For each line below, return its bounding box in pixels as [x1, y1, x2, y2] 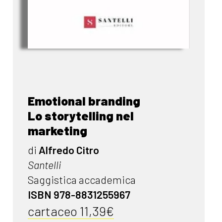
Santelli [28, 158, 61, 171]
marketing [28, 122, 88, 138]
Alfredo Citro [39, 143, 100, 156]
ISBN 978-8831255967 [28, 188, 131, 201]
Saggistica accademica [28, 173, 136, 186]
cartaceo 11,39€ [28, 203, 114, 219]
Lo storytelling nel [28, 108, 134, 123]
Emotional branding [28, 93, 141, 108]
